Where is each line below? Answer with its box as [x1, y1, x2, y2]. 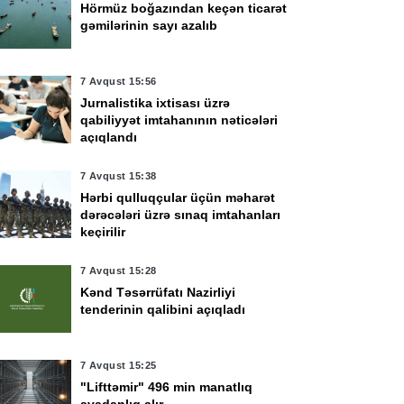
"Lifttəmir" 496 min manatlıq [79, 380, 252, 394]
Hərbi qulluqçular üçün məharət [79, 190, 275, 205]
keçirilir [79, 225, 125, 239]
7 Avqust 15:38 [79, 170, 157, 181]
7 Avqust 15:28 [79, 265, 157, 276]
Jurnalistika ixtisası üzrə [79, 96, 230, 110]
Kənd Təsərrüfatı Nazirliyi [79, 285, 235, 299]
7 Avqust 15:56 [79, 76, 157, 87]
